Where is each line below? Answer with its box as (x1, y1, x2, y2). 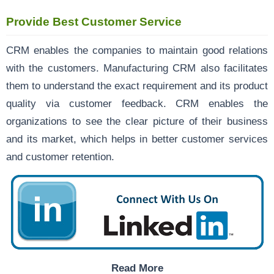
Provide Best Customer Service (6, 15, 182, 28)
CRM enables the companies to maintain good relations (6, 44, 268, 56)
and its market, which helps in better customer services (6, 133, 268, 144)
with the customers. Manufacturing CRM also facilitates (6, 62, 268, 73)
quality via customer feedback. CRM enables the (6, 97, 268, 109)
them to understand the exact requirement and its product (6, 80, 268, 91)
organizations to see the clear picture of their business (6, 115, 268, 127)
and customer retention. (6, 150, 114, 162)
